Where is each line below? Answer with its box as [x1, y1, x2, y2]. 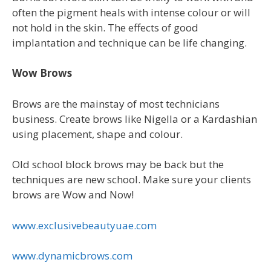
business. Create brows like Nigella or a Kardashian [12, 111, 257, 126]
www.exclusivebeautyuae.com [12, 218, 157, 232]
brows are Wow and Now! [12, 188, 134, 202]
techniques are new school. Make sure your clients [12, 172, 251, 187]
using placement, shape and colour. [12, 126, 183, 141]
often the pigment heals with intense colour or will [12, 5, 250, 19]
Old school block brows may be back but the [12, 157, 224, 172]
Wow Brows [12, 66, 72, 80]
